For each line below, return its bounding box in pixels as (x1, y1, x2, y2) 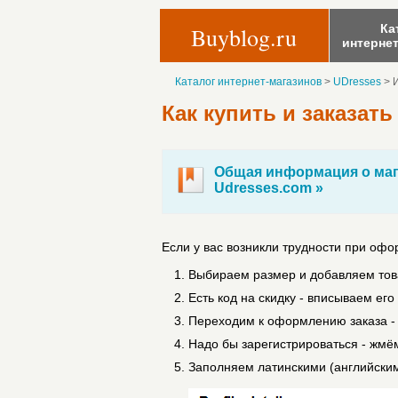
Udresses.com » (214, 180, 323, 195)
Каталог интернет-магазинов (175, 76, 322, 88)
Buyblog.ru (191, 22, 297, 52)
